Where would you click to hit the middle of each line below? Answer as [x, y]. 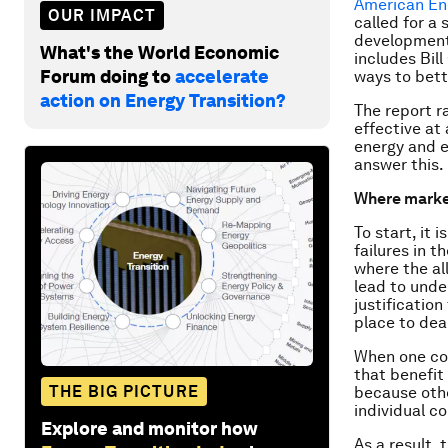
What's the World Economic [159, 52]
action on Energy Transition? [163, 100]
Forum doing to [107, 76]
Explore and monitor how [149, 428]
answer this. [399, 164]
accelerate [222, 76]
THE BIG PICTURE [124, 391]
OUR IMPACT [102, 15]
